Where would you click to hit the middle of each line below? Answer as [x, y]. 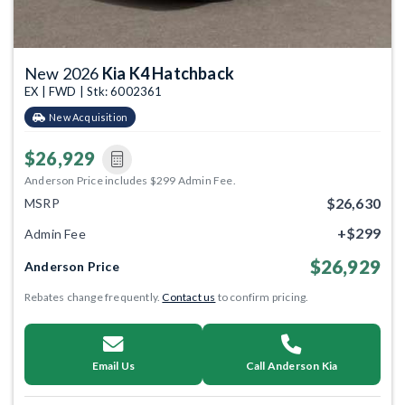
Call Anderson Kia [292, 365]
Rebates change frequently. [94, 297]
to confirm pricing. [262, 297]
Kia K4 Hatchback [168, 73]
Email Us [113, 365]
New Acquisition [89, 117]
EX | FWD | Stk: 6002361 [94, 91]
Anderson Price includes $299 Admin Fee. [130, 180]
